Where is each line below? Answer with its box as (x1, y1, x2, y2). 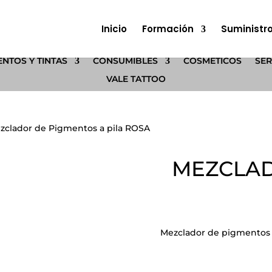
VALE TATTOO (106, 73, 166, 84)
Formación (141, 22, 194, 35)
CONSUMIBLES (92, 55, 158, 66)
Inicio (101, 22, 127, 35)
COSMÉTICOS (183, 55, 242, 66)
